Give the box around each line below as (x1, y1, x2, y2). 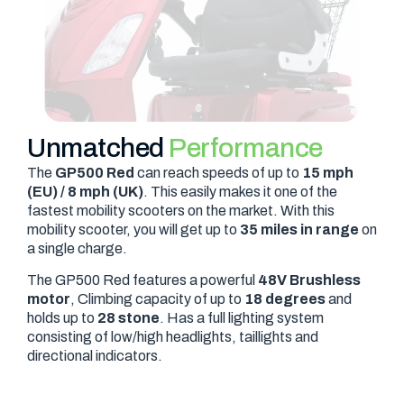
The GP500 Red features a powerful (27, 271, 258, 288)
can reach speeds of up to (134, 164, 299, 180)
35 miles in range (237, 221, 359, 237)
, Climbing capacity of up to (70, 290, 242, 307)
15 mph (299, 164, 353, 180)
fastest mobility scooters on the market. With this (27, 202, 335, 218)
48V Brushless (258, 271, 361, 288)
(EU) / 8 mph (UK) (27, 183, 143, 199)
